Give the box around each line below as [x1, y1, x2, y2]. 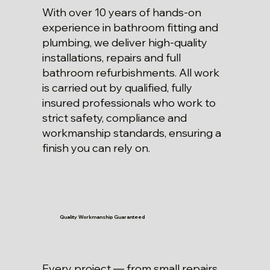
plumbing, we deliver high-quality [42, 36, 207, 50]
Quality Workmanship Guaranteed [59, 213, 145, 220]
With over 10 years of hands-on [42, 5, 201, 20]
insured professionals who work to [42, 96, 216, 110]
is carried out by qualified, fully [42, 81, 192, 95]
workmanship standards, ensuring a [42, 126, 221, 140]
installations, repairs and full [42, 51, 181, 65]
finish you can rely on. [42, 141, 150, 155]
